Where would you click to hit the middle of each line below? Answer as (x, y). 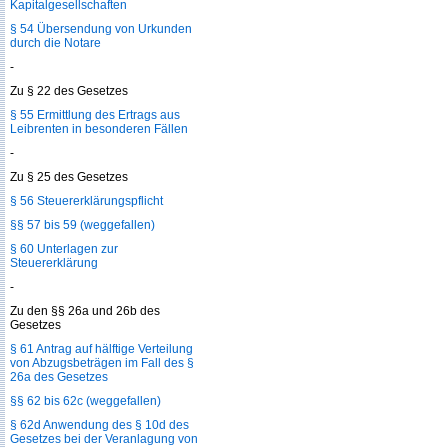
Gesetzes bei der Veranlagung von (104, 439)
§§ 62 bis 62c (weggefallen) (85, 401)
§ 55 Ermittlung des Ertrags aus (95, 115)
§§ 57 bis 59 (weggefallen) (82, 225)
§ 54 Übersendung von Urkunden (101, 29)
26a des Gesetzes (59, 377)
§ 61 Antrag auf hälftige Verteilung (101, 349)
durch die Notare (55, 43)
